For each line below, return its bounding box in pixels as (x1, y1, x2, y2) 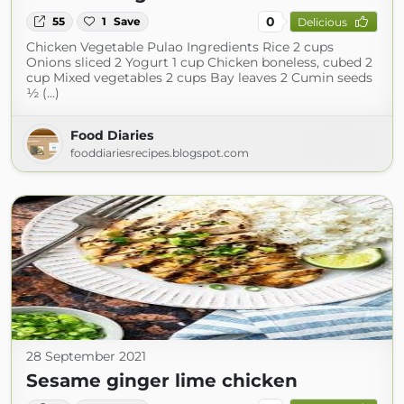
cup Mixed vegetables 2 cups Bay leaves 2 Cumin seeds (26, 69, 372, 86)
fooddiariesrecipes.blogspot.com (70, 146, 249, 160)
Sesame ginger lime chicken (26, 370, 298, 391)
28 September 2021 (26, 348, 146, 364)
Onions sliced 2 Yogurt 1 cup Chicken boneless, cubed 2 (26, 54, 372, 70)
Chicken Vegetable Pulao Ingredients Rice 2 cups (26, 39, 334, 55)
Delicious (297, 14, 347, 29)
